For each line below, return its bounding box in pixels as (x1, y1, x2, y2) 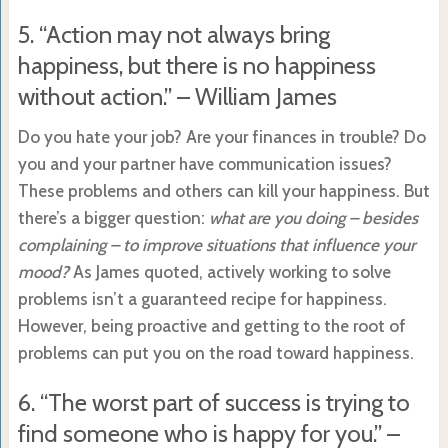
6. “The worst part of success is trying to (17, 387, 410, 417)
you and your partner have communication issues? (17, 153, 392, 174)
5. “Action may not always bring (17, 19, 330, 49)
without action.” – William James (17, 81, 337, 111)
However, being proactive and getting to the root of (17, 315, 406, 336)
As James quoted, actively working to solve (72, 261, 391, 282)
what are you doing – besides (208, 207, 418, 228)
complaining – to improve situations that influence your (17, 234, 415, 255)
